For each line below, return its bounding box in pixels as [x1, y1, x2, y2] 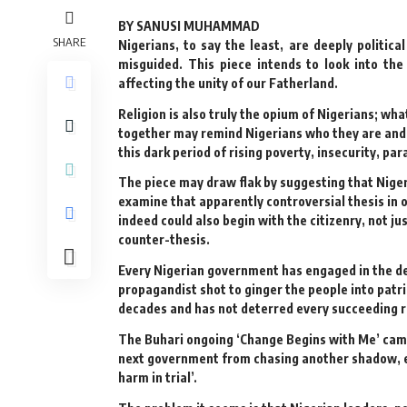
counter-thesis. [118, 232, 210, 248]
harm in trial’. [118, 369, 197, 385]
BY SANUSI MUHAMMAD [118, 17, 260, 34]
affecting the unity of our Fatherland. [118, 74, 338, 91]
